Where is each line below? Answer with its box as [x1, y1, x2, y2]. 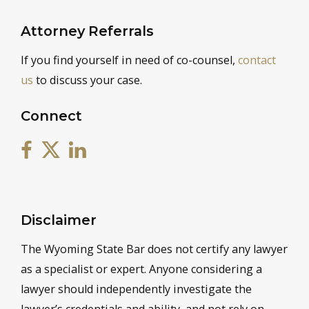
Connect [21, 107, 82, 124]
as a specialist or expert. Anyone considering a [21, 261, 262, 277]
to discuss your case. [33, 72, 142, 88]
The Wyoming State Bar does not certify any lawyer [21, 241, 288, 257]
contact [238, 52, 276, 68]
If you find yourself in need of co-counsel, [21, 52, 238, 68]
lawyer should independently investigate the [21, 281, 252, 297]
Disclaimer [21, 211, 97, 228]
